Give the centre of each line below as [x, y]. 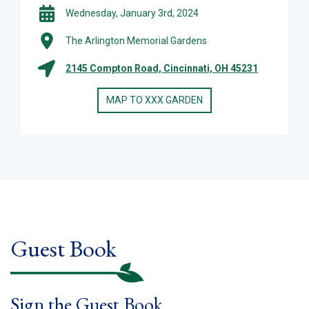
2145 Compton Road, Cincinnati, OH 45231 [162, 69]
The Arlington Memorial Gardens [136, 41]
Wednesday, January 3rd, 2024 [132, 13]
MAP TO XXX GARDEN [154, 100]
